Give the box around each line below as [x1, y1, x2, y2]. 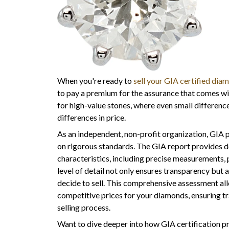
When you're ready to [57, 76, 133, 86]
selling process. [57, 202, 110, 213]
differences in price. [57, 112, 126, 123]
